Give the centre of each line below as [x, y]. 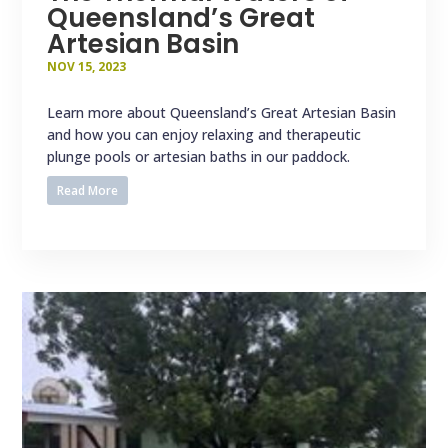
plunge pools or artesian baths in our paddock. [199, 157]
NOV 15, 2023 [87, 67]
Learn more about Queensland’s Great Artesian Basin [222, 113]
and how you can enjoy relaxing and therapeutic [204, 135]
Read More [87, 191]
